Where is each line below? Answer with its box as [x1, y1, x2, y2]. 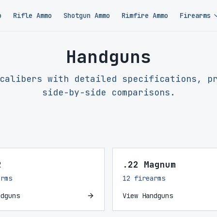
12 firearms [123, 174, 165, 183]
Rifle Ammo [13, 11, 52, 20]
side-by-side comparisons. [42, 87, 175, 98]
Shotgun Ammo [63, 11, 110, 20]
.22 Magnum [123, 159, 176, 170]
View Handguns [123, 191, 173, 200]
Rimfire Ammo [122, 11, 169, 20]
